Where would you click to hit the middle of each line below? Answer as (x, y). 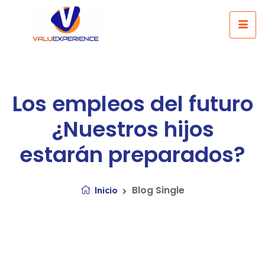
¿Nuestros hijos (132, 129)
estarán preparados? (132, 154)
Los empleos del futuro (132, 104)
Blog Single (158, 190)
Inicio (105, 190)
